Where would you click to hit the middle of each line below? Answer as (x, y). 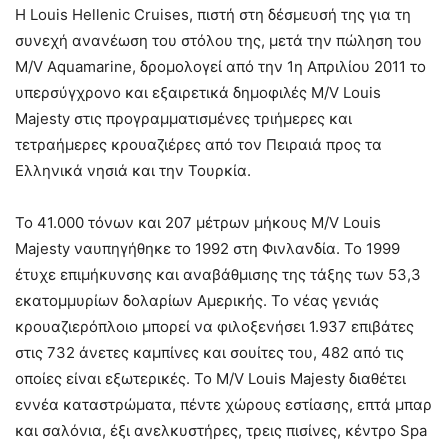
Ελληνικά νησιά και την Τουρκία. (133, 170)
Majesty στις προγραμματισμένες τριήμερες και (183, 118)
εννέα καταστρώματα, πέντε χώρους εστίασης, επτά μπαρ (223, 404)
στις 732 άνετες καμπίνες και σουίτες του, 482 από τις (209, 352)
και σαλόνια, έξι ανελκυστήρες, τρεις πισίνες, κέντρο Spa (221, 430)
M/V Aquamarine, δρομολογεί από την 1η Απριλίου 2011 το (220, 66)
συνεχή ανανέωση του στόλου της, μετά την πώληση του (218, 40)
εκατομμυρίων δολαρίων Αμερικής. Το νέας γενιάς (197, 300)
